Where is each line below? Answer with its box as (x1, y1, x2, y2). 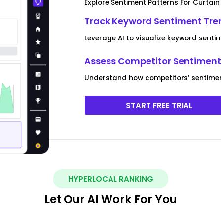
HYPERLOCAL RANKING (68, 173, 153, 184)
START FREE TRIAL (126, 100, 193, 110)
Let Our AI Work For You (44, 191, 177, 207)
